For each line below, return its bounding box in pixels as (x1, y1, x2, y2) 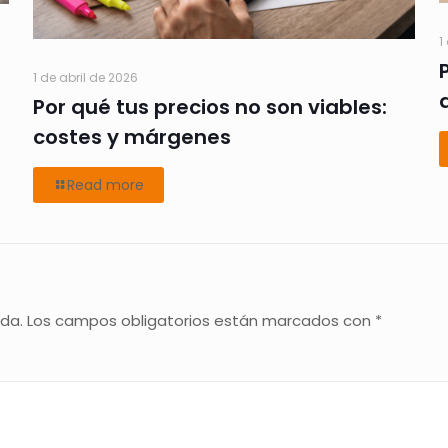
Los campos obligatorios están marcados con (27, 309, 375, 331)
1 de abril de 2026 (32, 68, 138, 86)
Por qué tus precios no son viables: (32, 92, 387, 121)
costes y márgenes (32, 122, 231, 151)
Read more (66, 174, 144, 195)
